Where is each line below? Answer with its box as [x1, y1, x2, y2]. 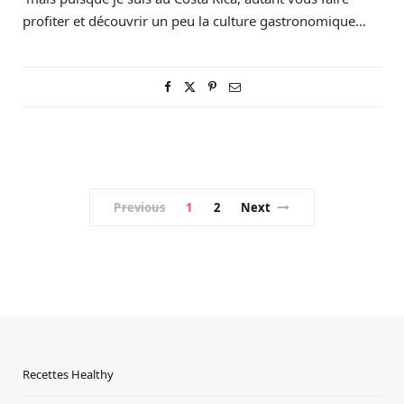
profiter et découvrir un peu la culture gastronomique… [23, 12, 366, 30]
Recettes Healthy [23, 366, 114, 382]
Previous [114, 199, 166, 216]
